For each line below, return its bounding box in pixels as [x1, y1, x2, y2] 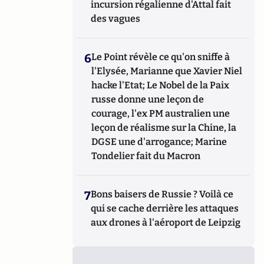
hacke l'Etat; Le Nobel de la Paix [91, 79, 230, 91]
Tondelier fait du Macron [91, 150, 201, 161]
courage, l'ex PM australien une [91, 107, 230, 119]
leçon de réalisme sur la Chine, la [91, 121, 237, 133]
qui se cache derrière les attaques [91, 202, 239, 214]
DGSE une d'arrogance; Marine [91, 136, 227, 147]
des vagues [91, 12, 141, 24]
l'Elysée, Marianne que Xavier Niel [91, 65, 243, 77]
